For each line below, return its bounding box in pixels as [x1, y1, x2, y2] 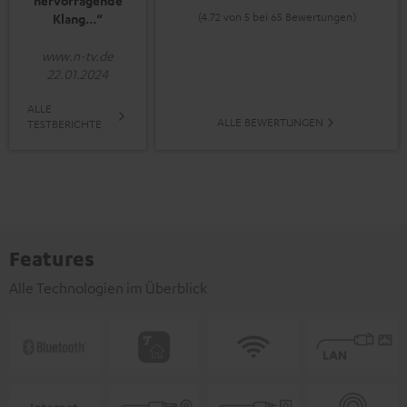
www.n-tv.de [42, 47, 114, 65]
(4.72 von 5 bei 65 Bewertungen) [197, 9, 356, 25]
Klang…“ [53, 10, 103, 28]
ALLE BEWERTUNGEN [216, 114, 323, 130]
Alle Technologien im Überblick [9, 279, 207, 298]
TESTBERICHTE [27, 116, 102, 132]
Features [9, 245, 94, 272]
